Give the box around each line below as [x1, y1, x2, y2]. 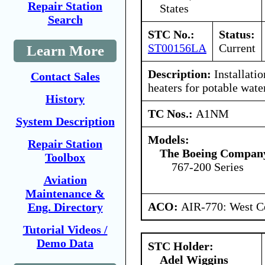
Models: [148, 132, 189, 146]
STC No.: [148, 27, 195, 41]
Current [219, 41, 256, 54]
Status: [219, 27, 255, 41]
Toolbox [45, 151, 85, 164]
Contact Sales [30, 70, 100, 83]
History [46, 92, 85, 105]
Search [47, 13, 83, 26]
